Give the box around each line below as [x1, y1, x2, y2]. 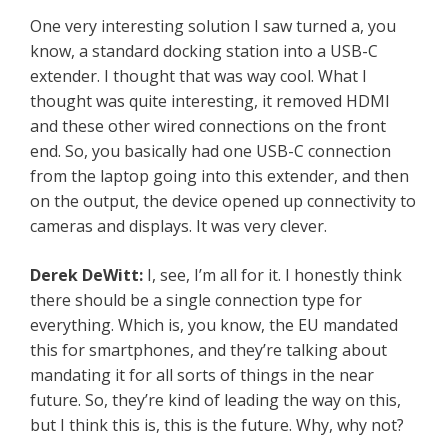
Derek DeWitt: [30, 264, 147, 287]
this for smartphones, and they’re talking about [30, 339, 387, 362]
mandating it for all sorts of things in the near [30, 364, 374, 387]
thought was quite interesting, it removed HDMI [30, 90, 390, 113]
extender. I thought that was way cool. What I [30, 65, 367, 88]
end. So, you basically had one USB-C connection [30, 140, 391, 163]
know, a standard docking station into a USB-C [30, 40, 378, 63]
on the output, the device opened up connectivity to [30, 190, 416, 213]
